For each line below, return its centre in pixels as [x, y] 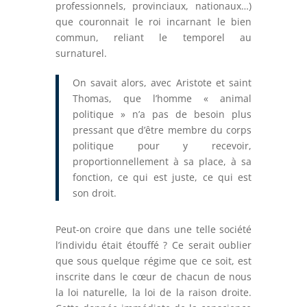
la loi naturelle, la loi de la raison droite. [153, 293]
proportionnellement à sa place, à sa [162, 162]
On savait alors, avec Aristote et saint [162, 83]
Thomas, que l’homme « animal [162, 99]
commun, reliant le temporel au [153, 38]
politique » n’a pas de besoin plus [162, 114]
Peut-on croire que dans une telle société [153, 230]
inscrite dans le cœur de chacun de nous [153, 277]
